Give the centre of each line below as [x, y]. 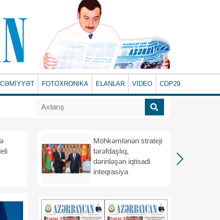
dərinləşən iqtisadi [122, 161]
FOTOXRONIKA [65, 84]
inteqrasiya [112, 172]
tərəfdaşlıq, [111, 151]
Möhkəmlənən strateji [128, 141]
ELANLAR [110, 84]
